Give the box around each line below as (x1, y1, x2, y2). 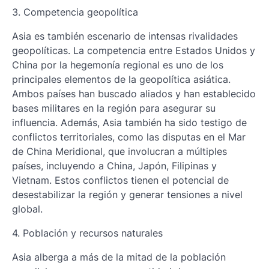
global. (12, 203, 43, 215)
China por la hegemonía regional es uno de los (12, 59, 223, 71)
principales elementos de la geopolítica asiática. (12, 73, 231, 85)
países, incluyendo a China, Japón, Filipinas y (12, 160, 217, 172)
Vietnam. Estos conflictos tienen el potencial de (12, 174, 229, 186)
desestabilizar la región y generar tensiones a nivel (12, 189, 243, 201)
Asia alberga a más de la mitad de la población (12, 251, 226, 263)
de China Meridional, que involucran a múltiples (12, 145, 227, 157)
